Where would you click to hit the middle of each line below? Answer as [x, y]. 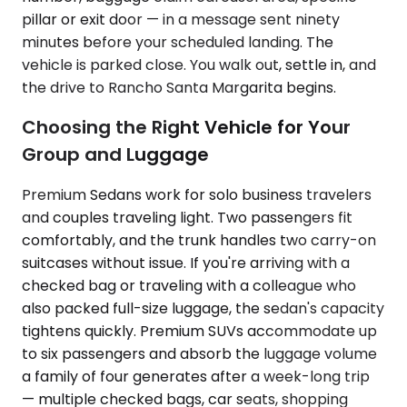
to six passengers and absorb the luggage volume [199, 353]
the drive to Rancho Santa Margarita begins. [179, 87]
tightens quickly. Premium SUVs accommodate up [199, 331]
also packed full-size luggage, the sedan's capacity [203, 308]
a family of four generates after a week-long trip [196, 376]
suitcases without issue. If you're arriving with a [186, 263]
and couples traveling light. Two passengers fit [187, 217]
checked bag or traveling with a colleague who [189, 285]
